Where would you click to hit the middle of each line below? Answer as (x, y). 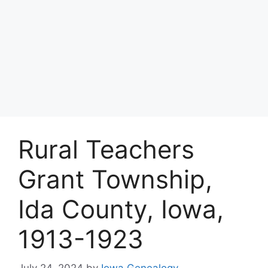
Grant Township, (115, 179)
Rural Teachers (106, 149)
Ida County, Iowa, (121, 209)
